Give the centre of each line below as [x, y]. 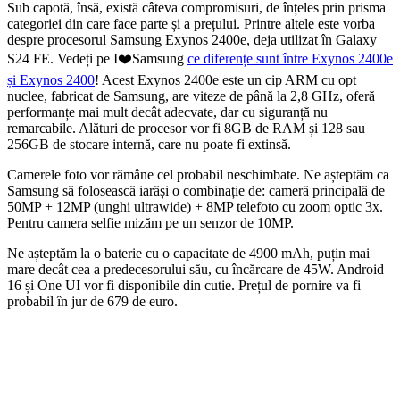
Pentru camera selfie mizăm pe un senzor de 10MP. [150, 222]
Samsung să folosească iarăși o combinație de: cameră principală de [196, 190]
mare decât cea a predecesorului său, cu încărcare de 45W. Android [196, 269]
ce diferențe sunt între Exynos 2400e [290, 58]
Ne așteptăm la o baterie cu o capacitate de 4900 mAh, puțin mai [188, 253]
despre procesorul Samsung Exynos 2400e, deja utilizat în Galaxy [192, 39]
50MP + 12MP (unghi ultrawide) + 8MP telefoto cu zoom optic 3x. [195, 206]
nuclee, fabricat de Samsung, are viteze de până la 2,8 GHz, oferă [191, 96]
